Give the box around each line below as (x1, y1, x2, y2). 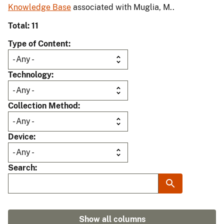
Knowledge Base (8, 2, 71, 12)
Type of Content (8, 39, 68, 49)
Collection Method (8, 101, 78, 111)
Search (8, 163, 35, 173)
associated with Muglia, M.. (71, 2, 174, 12)
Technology (8, 70, 51, 80)
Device (8, 132, 33, 142)
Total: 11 (8, 21, 38, 31)
